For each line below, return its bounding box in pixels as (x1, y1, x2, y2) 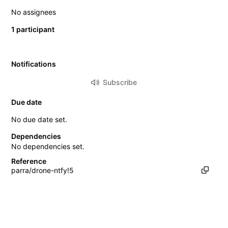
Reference (11, 156, 46, 165)
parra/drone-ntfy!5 (11, 165, 74, 175)
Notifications (11, 59, 56, 68)
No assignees (11, 7, 56, 16)
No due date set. (11, 115, 67, 124)
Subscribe (103, 77, 137, 87)
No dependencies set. (11, 141, 84, 151)
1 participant (11, 24, 54, 34)
